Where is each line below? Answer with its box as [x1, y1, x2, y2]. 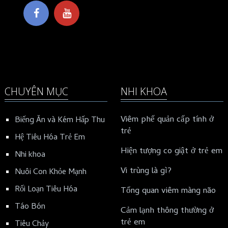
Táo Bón [14, 201, 45, 214]
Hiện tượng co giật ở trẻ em [120, 145, 222, 159]
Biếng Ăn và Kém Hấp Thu [14, 114, 105, 128]
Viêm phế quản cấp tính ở [120, 113, 214, 128]
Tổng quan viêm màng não [120, 184, 216, 199]
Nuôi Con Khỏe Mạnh [14, 166, 87, 180]
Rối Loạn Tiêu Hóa [14, 183, 77, 197]
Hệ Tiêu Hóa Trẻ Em [14, 131, 85, 145]
